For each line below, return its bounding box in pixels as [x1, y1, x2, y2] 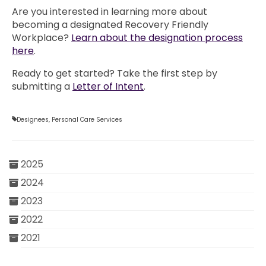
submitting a [12, 80, 72, 94]
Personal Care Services [52, 115, 122, 125]
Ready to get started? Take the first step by [12, 66, 217, 81]
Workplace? [12, 31, 71, 45]
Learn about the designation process [71, 31, 243, 45]
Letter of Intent [72, 80, 144, 94]
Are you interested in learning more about [12, 5, 207, 19]
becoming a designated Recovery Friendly [12, 18, 208, 32]
